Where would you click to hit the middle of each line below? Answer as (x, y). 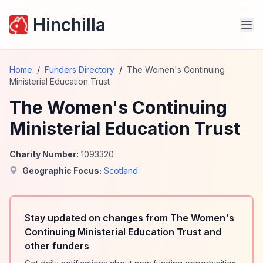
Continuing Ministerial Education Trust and (123, 232)
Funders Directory (80, 70)
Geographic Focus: (62, 171)
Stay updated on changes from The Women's (129, 218)
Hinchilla (69, 25)
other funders (57, 246)
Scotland (121, 171)
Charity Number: (44, 154)
